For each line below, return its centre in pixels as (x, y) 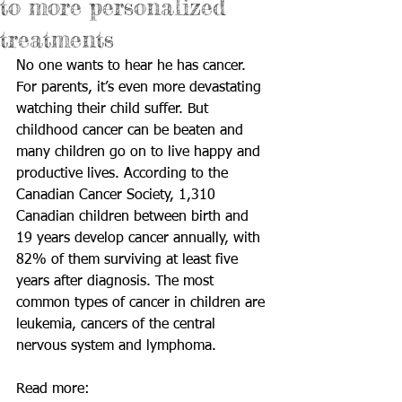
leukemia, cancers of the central (118, 325)
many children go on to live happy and (140, 153)
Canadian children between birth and (135, 217)
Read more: (55, 389)
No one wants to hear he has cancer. (133, 66)
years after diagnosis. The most (117, 282)
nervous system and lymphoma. (118, 346)
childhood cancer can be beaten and (132, 131)
